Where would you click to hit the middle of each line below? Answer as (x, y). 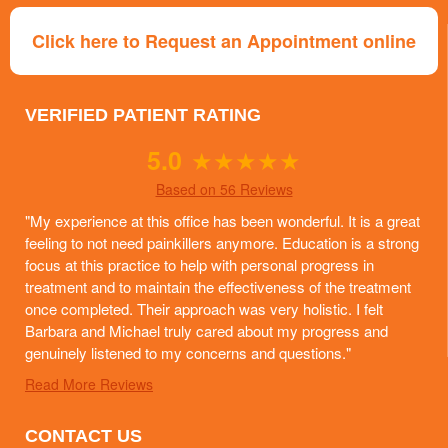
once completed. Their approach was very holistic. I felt (204, 309)
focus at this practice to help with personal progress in (199, 265)
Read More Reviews (89, 384)
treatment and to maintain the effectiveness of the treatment (218, 287)
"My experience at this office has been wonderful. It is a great (222, 221)
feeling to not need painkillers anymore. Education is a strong (222, 243)
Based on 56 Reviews (224, 189)
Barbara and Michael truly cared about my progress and (206, 331)
